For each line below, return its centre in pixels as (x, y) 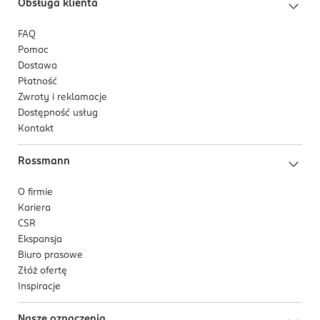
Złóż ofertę (42, 271)
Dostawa (37, 66)
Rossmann (44, 161)
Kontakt (36, 129)
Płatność (37, 81)
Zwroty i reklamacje (62, 97)
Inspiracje (39, 286)
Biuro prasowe (50, 255)
